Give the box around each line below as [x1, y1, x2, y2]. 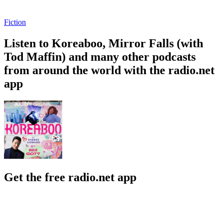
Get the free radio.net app [4, 170, 136, 184]
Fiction [4, 17, 26, 26]
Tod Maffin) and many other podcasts [4, 50, 196, 63]
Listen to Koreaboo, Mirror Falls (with [4, 36, 203, 50]
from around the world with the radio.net [4, 63, 215, 77]
